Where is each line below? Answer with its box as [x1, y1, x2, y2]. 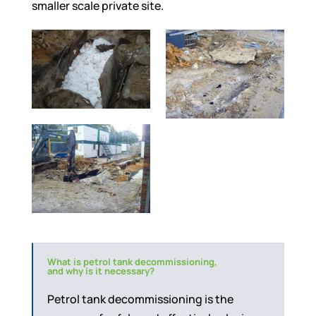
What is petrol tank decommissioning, [47, 255, 217, 269]
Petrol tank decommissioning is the [47, 291, 233, 308]
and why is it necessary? [47, 265, 154, 278]
